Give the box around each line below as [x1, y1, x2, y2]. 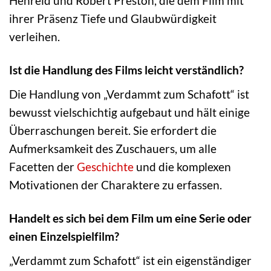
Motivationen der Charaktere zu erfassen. [9, 177, 222, 192]
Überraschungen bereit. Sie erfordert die [9, 123, 217, 137]
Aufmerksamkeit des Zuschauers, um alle [9, 141, 217, 155]
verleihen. [9, 30, 60, 44]
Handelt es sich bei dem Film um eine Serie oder [9, 211, 252, 225]
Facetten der [9, 159, 77, 174]
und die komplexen [134, 159, 231, 174]
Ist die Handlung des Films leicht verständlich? [9, 63, 244, 77]
